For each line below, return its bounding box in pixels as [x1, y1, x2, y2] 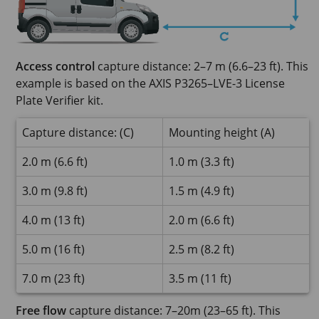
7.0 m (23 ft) [22, 271, 85, 287]
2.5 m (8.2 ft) [169, 241, 234, 258]
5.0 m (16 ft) [22, 241, 85, 258]
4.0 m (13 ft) [22, 212, 85, 229]
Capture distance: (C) [22, 125, 134, 141]
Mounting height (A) [169, 125, 275, 141]
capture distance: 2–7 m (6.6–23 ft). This [95, 58, 308, 75]
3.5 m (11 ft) [169, 271, 231, 287]
